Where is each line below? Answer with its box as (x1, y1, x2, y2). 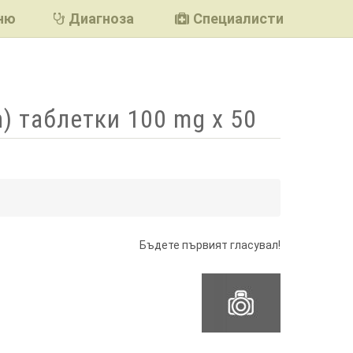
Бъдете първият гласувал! (139, 239, 281, 251)
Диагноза (69, 10, 134, 27)
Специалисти (193, 10, 284, 27)
